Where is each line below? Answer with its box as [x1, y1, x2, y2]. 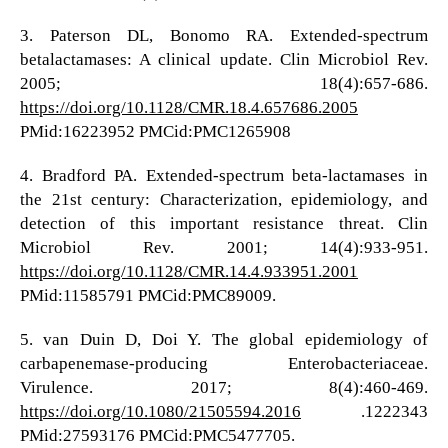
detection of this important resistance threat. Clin [19, 214, 429, 233]
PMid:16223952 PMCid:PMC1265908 [19, 121, 291, 141]
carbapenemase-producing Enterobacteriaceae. [19, 354, 429, 374]
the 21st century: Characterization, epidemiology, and [19, 190, 429, 209]
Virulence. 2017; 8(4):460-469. [19, 378, 429, 398]
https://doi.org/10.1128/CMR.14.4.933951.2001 [19, 262, 358, 281]
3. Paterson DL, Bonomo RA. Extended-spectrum [19, 25, 429, 45]
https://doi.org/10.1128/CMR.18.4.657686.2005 [19, 97, 358, 117]
